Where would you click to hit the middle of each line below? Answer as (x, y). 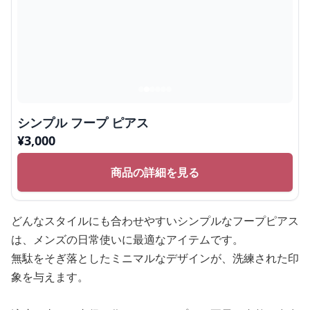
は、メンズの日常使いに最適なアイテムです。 (127, 239)
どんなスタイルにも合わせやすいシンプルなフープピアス (155, 221)
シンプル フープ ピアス (83, 122)
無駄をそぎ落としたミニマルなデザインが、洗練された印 (155, 258)
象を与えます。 (50, 277)
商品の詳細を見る (155, 172)
